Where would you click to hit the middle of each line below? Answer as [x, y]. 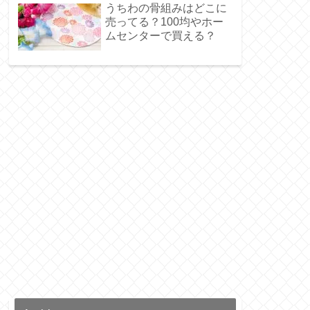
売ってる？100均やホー [164, 22]
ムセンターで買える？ [161, 36]
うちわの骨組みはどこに [166, 8]
